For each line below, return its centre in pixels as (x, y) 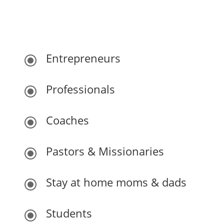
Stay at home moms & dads (116, 182)
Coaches (67, 120)
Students (69, 213)
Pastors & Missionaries (105, 151)
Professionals (80, 89)
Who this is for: (112, 11)
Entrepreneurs (83, 58)
